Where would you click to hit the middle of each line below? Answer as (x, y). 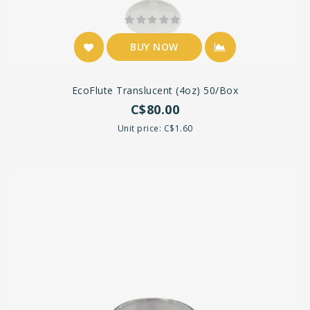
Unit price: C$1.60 (155, 129)
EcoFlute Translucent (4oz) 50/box (155, 91)
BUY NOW (154, 47)
